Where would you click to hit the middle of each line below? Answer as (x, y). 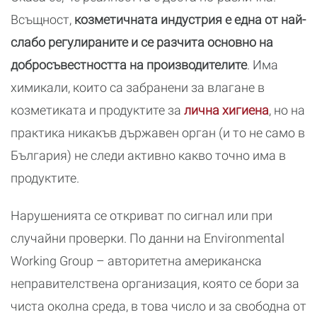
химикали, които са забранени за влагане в (138, 87)
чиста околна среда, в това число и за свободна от (158, 306)
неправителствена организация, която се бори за (155, 283)
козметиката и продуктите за (97, 110)
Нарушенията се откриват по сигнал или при (142, 215)
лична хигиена (226, 110)
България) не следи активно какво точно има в (148, 155)
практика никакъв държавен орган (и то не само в (158, 133)
